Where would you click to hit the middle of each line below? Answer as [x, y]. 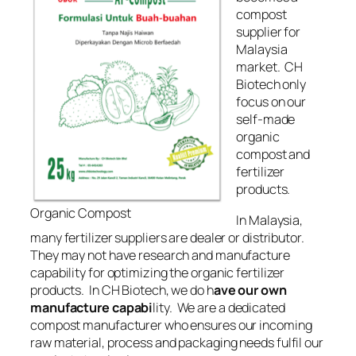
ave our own [250, 290]
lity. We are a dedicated [219, 307]
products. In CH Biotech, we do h [122, 290]
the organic [202, 272]
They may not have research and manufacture [160, 255]
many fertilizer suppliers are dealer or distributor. [168, 237]
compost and [273, 155]
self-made [266, 120]
